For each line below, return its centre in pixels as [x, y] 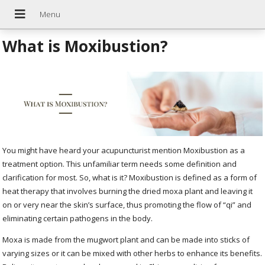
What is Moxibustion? [85, 46]
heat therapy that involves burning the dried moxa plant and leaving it [128, 191]
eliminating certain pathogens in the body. [78, 218]
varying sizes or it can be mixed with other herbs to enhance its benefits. [132, 253]
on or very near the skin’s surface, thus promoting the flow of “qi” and [127, 204]
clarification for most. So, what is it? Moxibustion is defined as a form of [130, 177]
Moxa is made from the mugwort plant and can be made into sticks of [126, 239]
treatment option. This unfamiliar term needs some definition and [120, 164]
